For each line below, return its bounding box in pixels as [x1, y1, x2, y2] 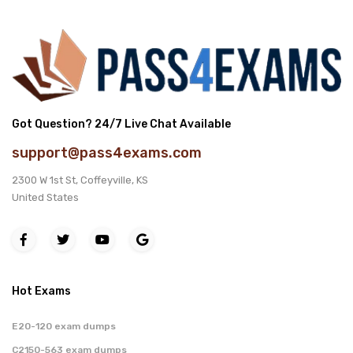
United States [12, 191, 79, 203]
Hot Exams [12, 284, 71, 298]
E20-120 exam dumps [12, 320, 116, 332]
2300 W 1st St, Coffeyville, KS [12, 173, 148, 186]
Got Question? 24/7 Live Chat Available [12, 117, 231, 131]
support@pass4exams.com [12, 143, 202, 162]
